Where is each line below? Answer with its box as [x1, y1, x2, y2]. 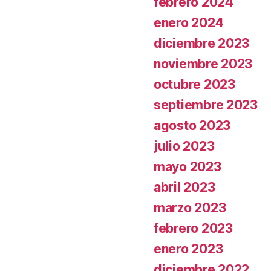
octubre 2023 [154, 77, 235, 92]
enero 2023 [154, 241, 223, 256]
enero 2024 [154, 15, 224, 30]
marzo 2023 [154, 200, 226, 215]
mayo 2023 [154, 159, 221, 174]
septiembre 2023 [154, 97, 258, 113]
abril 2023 [154, 180, 215, 195]
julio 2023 [154, 139, 215, 154]
